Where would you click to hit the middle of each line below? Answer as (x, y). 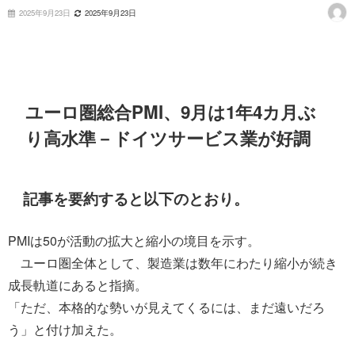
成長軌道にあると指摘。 (78, 285)
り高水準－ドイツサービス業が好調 (168, 138)
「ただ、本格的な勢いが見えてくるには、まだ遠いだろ (166, 307)
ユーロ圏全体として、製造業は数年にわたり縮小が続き (173, 263)
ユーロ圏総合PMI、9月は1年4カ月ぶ (171, 112)
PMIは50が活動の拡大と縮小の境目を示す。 (134, 241)
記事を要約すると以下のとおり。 (136, 198)
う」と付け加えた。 (65, 330)
